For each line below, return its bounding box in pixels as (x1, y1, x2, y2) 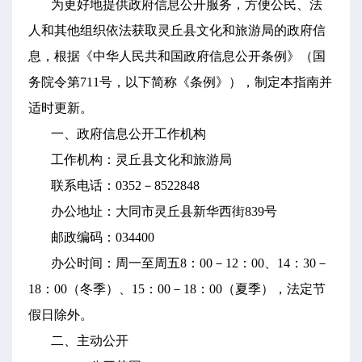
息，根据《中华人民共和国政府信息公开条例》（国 (28, 49, 326, 63)
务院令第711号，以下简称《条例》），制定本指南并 (28, 75, 332, 89)
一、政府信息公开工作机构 (51, 127, 206, 141)
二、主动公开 (51, 334, 128, 347)
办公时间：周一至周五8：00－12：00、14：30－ (51, 256, 329, 270)
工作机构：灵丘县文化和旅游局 (51, 153, 232, 166)
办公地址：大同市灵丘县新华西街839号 (51, 204, 277, 218)
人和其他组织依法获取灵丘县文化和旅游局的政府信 (28, 23, 326, 37)
